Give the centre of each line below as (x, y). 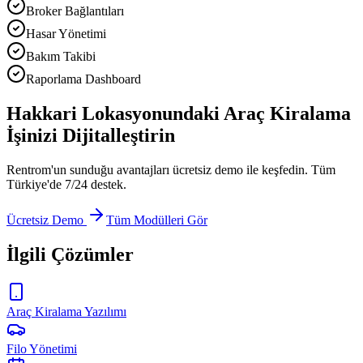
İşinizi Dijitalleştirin (91, 135)
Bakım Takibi (61, 56)
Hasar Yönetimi (66, 33)
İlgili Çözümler (70, 254)
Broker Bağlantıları (75, 11)
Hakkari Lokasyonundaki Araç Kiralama (179, 113)
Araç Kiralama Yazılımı (66, 311)
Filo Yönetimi (42, 348)
